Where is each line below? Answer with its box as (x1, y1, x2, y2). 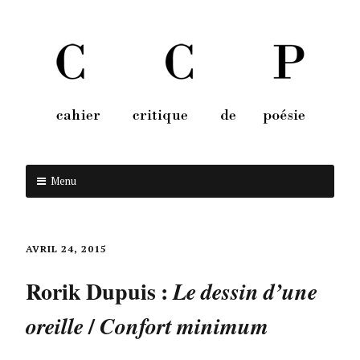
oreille (26, 310, 84, 342)
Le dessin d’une (173, 276, 317, 307)
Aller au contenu (180, 198, 284, 216)
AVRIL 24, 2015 (26, 243, 107, 255)
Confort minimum (100, 310, 268, 342)
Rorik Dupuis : (26, 275, 173, 308)
